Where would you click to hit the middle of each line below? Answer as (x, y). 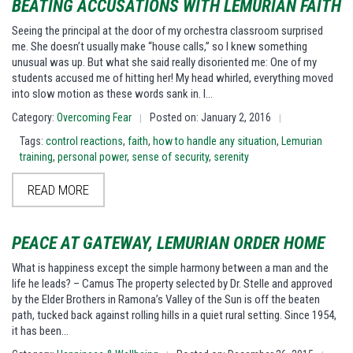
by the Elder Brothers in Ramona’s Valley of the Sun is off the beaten (166, 300)
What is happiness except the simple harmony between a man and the (170, 268)
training (36, 157)
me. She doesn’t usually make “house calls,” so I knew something (160, 47)
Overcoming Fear (94, 118)
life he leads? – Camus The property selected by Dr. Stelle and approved (172, 284)
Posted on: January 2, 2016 (210, 118)
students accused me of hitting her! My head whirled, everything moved (173, 78)
